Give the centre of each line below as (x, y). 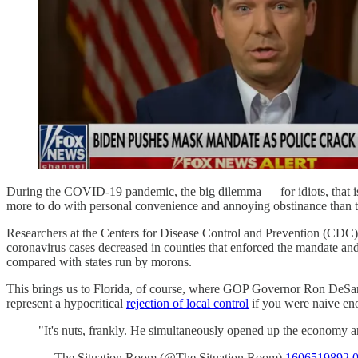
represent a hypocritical (66, 303)
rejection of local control (187, 303)
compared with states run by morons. (99, 261)
